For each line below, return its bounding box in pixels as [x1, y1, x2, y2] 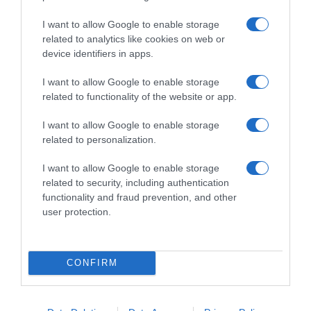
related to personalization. [42, 133, 156, 145]
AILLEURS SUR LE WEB [35, 40, 151, 53]
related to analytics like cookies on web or [42, 33, 225, 44]
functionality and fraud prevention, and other [42, 191, 237, 203]
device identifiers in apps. [42, 47, 153, 59]
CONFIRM [66, 258, 118, 268]
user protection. [42, 205, 111, 217]
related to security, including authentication [42, 176, 229, 188]
